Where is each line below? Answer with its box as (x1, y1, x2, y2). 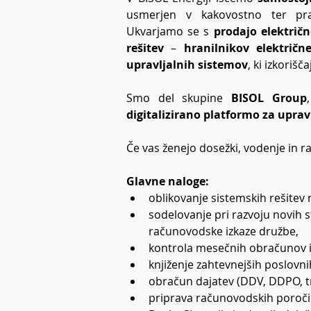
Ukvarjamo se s (126, 24, 214, 39)
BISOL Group (231, 90, 307, 106)
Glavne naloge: (126, 174, 209, 189)
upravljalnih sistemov (126, 57, 248, 72)
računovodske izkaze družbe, (149, 224, 299, 239)
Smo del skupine (126, 90, 231, 106)
